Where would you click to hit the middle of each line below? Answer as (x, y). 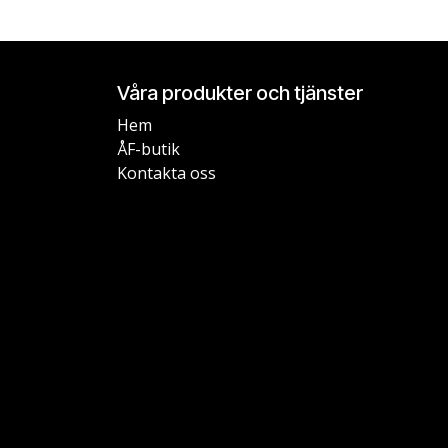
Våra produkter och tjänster (240, 92)
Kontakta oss (166, 172)
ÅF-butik (148, 148)
